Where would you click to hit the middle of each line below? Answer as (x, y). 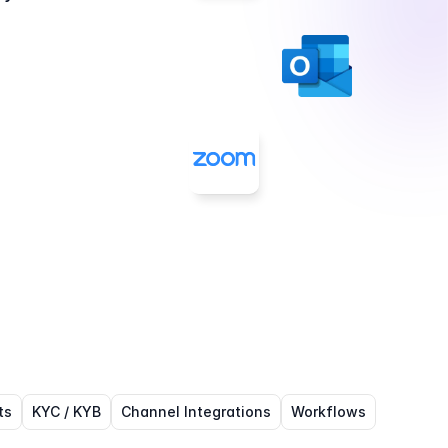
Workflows (328, 411)
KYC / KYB (66, 411)
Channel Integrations (196, 411)
